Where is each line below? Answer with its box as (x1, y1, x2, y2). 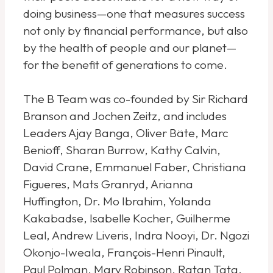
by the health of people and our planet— (23, 40, 237, 55)
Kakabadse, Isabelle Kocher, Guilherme (23, 210, 231, 225)
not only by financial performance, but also (23, 23, 249, 38)
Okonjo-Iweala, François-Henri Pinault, (23, 244, 226, 260)
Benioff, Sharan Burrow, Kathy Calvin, (23, 142, 221, 157)
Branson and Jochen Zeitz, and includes (23, 108, 227, 123)
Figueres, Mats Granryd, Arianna (23, 176, 194, 191)
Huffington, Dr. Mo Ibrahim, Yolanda (23, 193, 212, 208)
